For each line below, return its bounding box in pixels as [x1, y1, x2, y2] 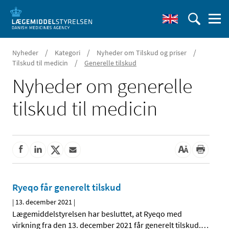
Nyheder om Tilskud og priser [97, 48, 187, 57]
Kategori [55, 48, 80, 57]
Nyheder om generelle [12, 73, 192, 99]
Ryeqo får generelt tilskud [12, 181, 121, 194]
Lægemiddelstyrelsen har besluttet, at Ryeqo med [12, 209, 182, 219]
